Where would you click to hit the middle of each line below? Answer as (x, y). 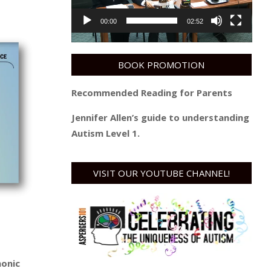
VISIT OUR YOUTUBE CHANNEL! (161, 173)
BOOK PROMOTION (162, 65)
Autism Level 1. (105, 133)
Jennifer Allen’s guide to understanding (160, 118)
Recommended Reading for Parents (152, 93)
